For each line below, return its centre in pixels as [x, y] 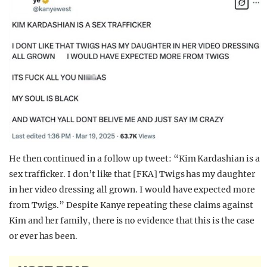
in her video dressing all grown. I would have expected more [132, 190]
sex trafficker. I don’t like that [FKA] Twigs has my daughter [132, 174]
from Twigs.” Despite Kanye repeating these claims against [131, 205]
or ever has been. [44, 236]
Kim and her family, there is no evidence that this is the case [132, 221]
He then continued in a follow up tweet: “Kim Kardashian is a [134, 159]
